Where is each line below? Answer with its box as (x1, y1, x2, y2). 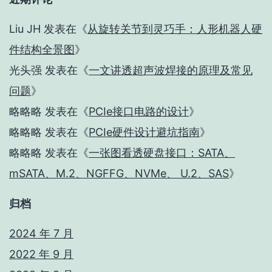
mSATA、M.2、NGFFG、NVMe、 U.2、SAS (9, 167, 229, 180)
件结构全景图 (9, 43, 75, 56)
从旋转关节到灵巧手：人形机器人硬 (87, 22, 262, 36)
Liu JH (9, 22, 41, 36)
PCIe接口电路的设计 (89, 105, 189, 118)
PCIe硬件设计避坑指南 (89, 126, 200, 139)
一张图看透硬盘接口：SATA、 (89, 146, 235, 160)
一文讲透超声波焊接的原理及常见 (89, 64, 253, 77)
